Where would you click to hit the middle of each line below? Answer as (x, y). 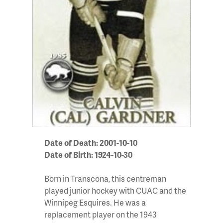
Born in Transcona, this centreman (105, 178)
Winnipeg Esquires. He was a (95, 202)
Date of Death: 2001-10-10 (91, 142)
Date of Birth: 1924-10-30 (88, 154)
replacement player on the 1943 (101, 214)
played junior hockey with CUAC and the (115, 190)
